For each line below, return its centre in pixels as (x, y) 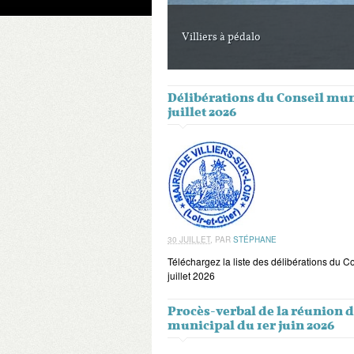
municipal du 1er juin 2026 (251, 326)
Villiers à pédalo (221, 37)
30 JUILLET (189, 239)
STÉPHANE (255, 239)
